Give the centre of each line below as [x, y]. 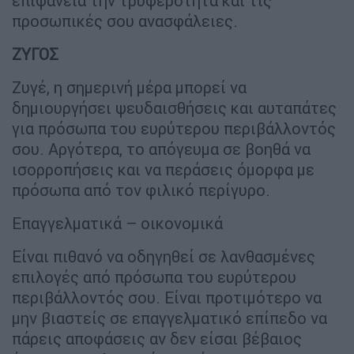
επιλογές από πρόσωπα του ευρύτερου [154, 277]
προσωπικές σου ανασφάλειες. [125, 21]
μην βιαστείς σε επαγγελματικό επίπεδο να [169, 318]
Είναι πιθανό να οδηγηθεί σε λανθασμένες [164, 257]
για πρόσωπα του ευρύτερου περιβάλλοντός [174, 129]
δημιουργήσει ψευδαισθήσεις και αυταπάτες [174, 108]
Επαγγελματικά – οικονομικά [117, 224]
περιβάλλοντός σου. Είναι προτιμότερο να [167, 298]
